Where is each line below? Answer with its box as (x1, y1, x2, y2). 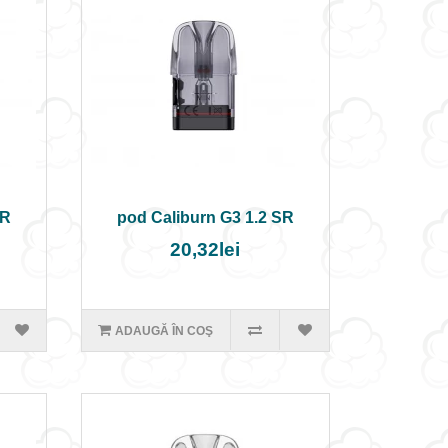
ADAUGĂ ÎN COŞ (115, 324, 214, 338)
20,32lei (170, 239, 241, 260)
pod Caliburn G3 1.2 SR (116, 209, 294, 226)
